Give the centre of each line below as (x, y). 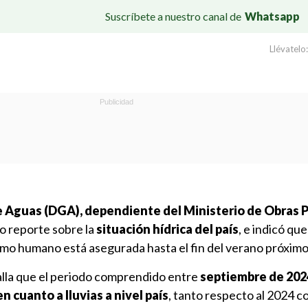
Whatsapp (272, 16)
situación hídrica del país (167, 229)
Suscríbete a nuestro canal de (173, 16)
